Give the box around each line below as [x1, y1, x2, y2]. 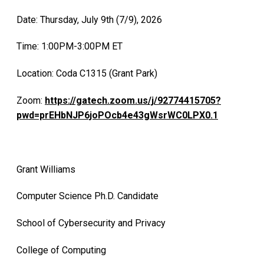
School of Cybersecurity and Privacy [16, 217, 166, 229]
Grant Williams [16, 163, 75, 175]
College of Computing [16, 244, 106, 256]
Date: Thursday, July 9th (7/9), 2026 [16, 14, 162, 25]
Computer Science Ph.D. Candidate [16, 190, 159, 202]
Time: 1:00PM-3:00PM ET [16, 41, 123, 52]
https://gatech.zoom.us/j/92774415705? [45, 94, 221, 106]
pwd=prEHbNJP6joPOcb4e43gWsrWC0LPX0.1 [16, 109, 218, 121]
